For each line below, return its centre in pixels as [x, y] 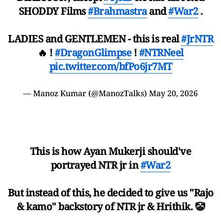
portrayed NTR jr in [95, 165]
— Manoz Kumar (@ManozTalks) [86, 93]
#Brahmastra [117, 11]
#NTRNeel [161, 52]
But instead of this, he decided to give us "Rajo [110, 192]
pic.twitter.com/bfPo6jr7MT [110, 66]
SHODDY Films [53, 11]
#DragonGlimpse [93, 52]
